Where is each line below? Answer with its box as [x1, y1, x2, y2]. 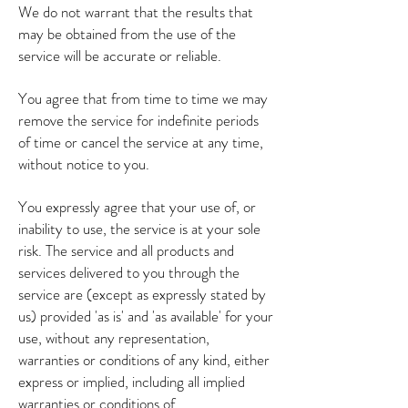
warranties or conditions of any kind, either [18, 349, 270, 371]
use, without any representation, [18, 327, 209, 349]
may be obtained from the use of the [18, 23, 236, 45]
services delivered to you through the [18, 261, 240, 283]
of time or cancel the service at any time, [18, 131, 263, 153]
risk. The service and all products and [18, 240, 234, 261]
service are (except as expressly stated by [18, 283, 266, 305]
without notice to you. [18, 153, 149, 175]
